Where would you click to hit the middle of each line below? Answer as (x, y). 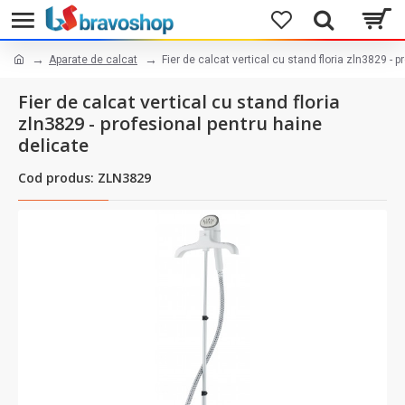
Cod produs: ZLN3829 (85, 178)
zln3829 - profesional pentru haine (170, 123)
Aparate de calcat (93, 59)
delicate (53, 145)
